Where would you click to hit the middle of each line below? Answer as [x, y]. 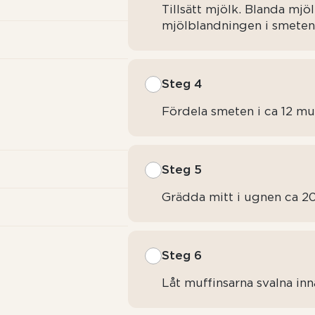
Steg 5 [182, 169]
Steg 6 [182, 255]
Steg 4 [182, 84]
